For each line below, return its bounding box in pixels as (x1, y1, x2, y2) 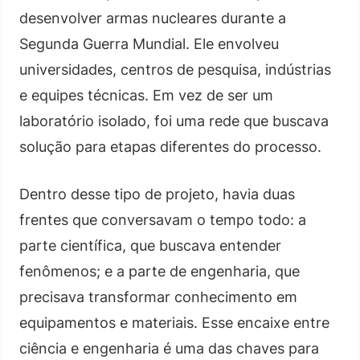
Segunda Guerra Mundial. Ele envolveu (19, 35, 279, 52)
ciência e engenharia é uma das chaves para (19, 339, 319, 357)
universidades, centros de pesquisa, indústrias (19, 60, 331, 78)
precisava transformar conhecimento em (19, 288, 297, 305)
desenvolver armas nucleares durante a (19, 9, 286, 27)
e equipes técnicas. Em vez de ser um (19, 86, 273, 104)
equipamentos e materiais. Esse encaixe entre (19, 313, 329, 331)
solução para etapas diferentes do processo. (19, 137, 321, 155)
